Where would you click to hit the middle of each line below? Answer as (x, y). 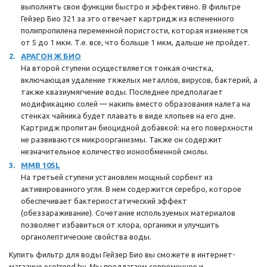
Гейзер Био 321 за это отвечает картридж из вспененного (128, 18)
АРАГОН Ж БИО (51, 56)
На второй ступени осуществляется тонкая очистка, (117, 68)
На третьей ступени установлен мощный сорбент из (117, 177)
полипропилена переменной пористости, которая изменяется (134, 30)
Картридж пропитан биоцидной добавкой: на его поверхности (137, 128)
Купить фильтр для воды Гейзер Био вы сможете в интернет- (122, 254)
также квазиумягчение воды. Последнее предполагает (122, 92)
